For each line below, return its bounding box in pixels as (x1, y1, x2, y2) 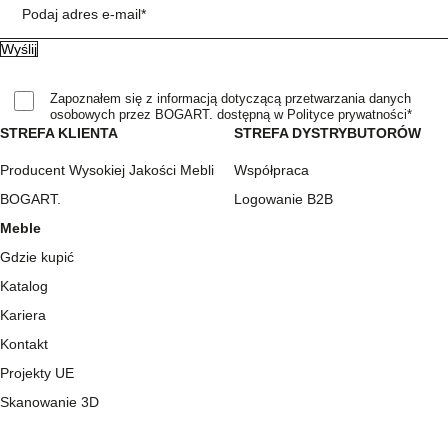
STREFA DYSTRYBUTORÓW (234, 124, 421, 141)
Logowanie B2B (234, 190, 333, 207)
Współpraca (234, 161, 309, 178)
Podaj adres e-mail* (22, 5, 146, 22)
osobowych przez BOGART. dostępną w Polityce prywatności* (50, 106, 412, 122)
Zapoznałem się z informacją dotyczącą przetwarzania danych (50, 90, 411, 106)
